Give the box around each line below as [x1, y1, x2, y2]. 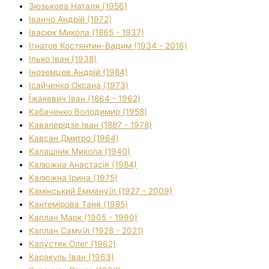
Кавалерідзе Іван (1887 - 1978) [29, 119, 152, 130]
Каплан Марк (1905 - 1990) [29, 212, 138, 222]
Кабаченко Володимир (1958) [29, 106, 147, 116]
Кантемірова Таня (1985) [29, 199, 128, 209]
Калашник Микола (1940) [29, 146, 130, 156]
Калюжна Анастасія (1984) [29, 159, 137, 169]
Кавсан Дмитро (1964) [29, 133, 119, 143]
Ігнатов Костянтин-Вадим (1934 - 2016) [29, 40, 187, 50]
